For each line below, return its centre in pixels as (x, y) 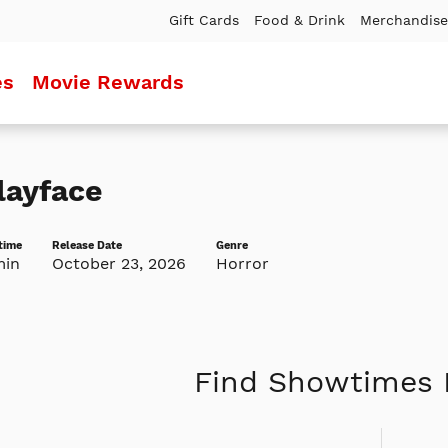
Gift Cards (204, 20)
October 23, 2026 (118, 263)
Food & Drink (299, 20)
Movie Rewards (107, 81)
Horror (242, 263)
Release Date (86, 245)
